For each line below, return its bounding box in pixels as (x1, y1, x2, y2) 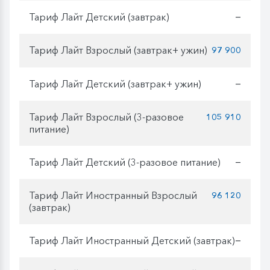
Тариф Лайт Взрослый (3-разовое (29, 111, 184, 124)
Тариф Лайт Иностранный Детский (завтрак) (29, 234, 235, 247)
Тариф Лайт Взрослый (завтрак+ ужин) (29, 44, 207, 57)
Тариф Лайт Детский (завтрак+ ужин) (29, 78, 201, 90)
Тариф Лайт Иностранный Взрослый (29, 189, 197, 202)
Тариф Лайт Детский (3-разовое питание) (29, 156, 221, 169)
